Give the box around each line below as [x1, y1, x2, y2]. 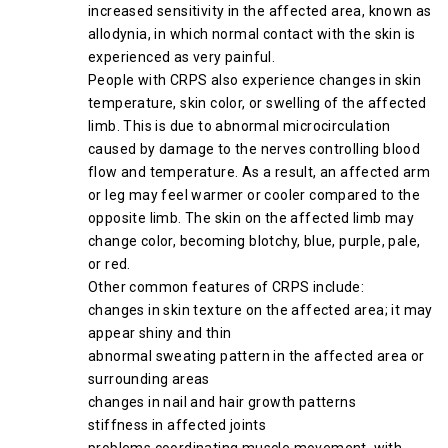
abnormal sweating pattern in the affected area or [88, 348, 425, 364]
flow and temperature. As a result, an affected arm [88, 164, 430, 180]
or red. [88, 256, 131, 272]
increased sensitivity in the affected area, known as [88, 3, 432, 19]
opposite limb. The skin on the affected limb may [88, 210, 415, 226]
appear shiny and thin [88, 325, 232, 341]
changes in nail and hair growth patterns [88, 394, 356, 410]
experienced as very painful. [88, 49, 276, 65]
